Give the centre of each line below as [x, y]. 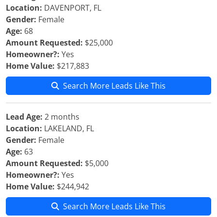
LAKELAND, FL [68, 128]
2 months [61, 117]
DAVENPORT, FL [72, 8]
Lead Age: [24, 117]
